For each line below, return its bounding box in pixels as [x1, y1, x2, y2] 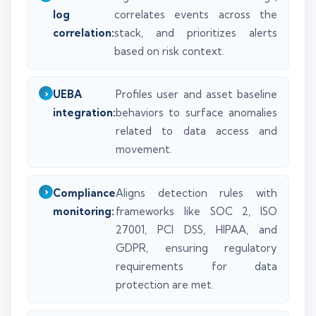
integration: [53, 106, 116, 120]
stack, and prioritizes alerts [114, 25, 277, 39]
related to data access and [116, 124, 277, 138]
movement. [116, 142, 172, 157]
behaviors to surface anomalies [116, 106, 277, 120]
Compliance [53, 186, 116, 200]
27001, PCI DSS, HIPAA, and [116, 222, 277, 236]
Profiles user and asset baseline [116, 87, 277, 102]
